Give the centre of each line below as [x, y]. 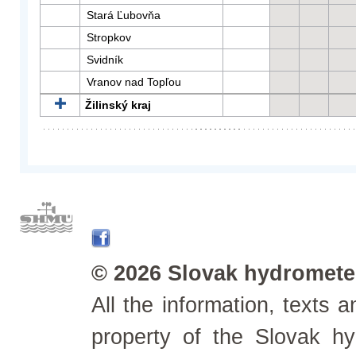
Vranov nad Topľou [134, 82]
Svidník [105, 60]
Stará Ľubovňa [124, 15]
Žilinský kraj [118, 105]
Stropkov [109, 37]
